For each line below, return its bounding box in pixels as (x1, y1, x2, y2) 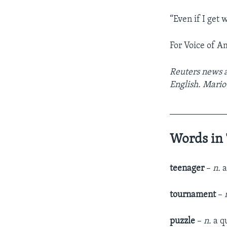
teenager (170, 163, 207, 173)
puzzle (170, 216, 198, 226)
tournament (170, 190, 218, 200)
